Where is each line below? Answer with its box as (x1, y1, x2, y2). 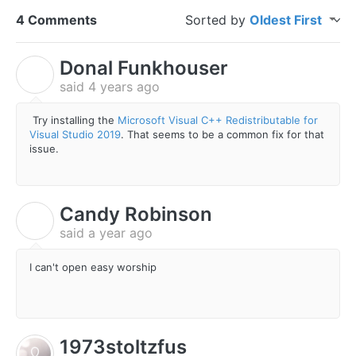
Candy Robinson (60, 203, 212, 226)
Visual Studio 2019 (29, 128, 121, 141)
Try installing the (29, 114, 118, 127)
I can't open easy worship (29, 260, 157, 273)
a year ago (88, 225, 153, 242)
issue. (29, 142, 59, 156)
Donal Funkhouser (60, 56, 228, 79)
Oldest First (249, 11, 325, 28)
